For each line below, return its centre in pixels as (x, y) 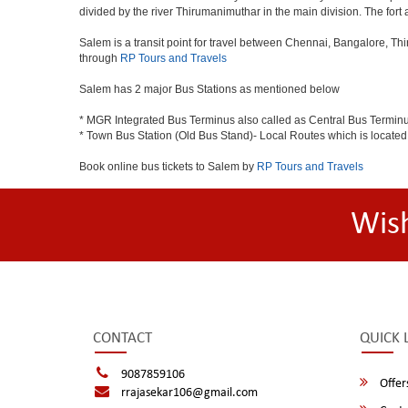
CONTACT (122, 338)
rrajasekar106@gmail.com (189, 393)
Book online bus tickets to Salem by (168, 167)
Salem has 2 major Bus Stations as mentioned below (209, 89)
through (100, 58)
